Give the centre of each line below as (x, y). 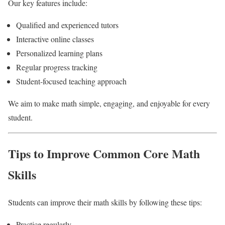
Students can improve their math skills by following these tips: (105, 202)
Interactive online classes (55, 39)
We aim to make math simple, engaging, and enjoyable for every (109, 103)
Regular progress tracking (57, 67)
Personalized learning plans (59, 53)
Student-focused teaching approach (71, 81)
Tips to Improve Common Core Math (104, 154)
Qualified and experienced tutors (67, 25)
